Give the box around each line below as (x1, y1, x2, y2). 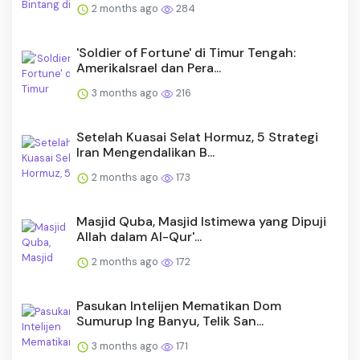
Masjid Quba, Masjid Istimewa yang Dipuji (76, 213, 326, 231)
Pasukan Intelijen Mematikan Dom (76, 297, 281, 315)
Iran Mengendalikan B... (76, 144, 215, 162)
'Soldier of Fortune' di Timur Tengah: (76, 44, 296, 62)
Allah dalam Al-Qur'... (76, 228, 202, 246)
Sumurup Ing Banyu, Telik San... (76, 313, 264, 330)
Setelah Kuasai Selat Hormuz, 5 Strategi (76, 129, 318, 146)
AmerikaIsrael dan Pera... (76, 59, 221, 77)
